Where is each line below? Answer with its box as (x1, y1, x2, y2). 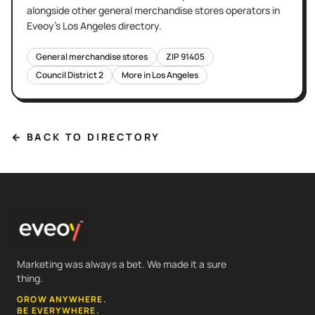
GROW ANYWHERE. (17, 292, 107, 305)
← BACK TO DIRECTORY (11, 129, 161, 143)
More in (122, 68, 152, 81)
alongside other (27, 3, 96, 17)
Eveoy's (27, 18, 63, 32)
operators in (224, 3, 280, 17)
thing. (17, 271, 43, 285)
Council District (36, 68, 98, 81)
